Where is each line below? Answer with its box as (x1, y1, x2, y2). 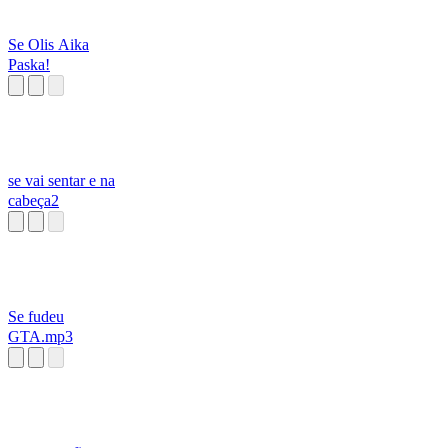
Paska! (8, 56, 50, 74)
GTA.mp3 (8, 328, 73, 346)
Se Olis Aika (8, 36, 89, 54)
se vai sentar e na (8, 172, 115, 190)
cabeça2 (8, 192, 59, 210)
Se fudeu (8, 308, 64, 326)
